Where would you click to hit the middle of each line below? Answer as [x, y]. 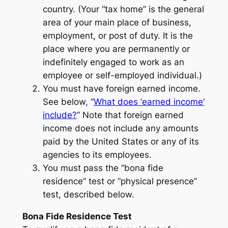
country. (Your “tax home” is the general [123, 9]
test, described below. [88, 195]
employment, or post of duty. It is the [118, 36]
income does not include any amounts [120, 129]
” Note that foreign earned [130, 115]
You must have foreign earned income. [121, 89]
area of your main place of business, [117, 23]
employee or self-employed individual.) [122, 76]
